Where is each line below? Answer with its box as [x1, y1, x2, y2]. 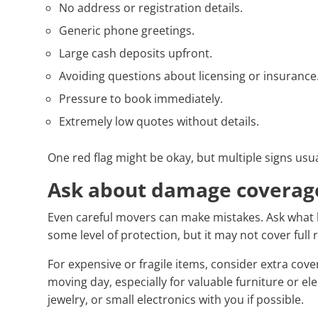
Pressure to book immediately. [59, 91, 224, 107]
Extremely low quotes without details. [59, 114, 260, 130]
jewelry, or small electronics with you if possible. [48, 292, 305, 308]
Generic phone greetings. [59, 23, 195, 39]
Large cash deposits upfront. [59, 45, 213, 62]
